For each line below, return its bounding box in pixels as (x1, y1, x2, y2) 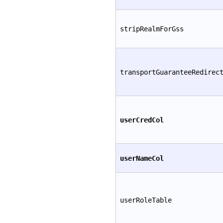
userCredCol (120, 115, 164, 124)
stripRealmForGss (120, 24, 184, 33)
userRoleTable (120, 196, 172, 204)
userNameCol (120, 154, 164, 162)
